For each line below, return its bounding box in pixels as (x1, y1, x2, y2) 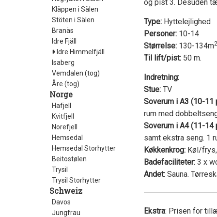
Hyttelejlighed (162, 17, 213, 27)
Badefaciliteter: (144, 157, 195, 167)
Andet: (144, 170, 165, 179)
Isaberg (52, 59, 75, 67)
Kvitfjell (52, 112, 74, 121)
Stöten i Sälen (52, 16, 94, 24)
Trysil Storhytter (52, 176, 101, 185)
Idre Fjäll (52, 37, 77, 46)
